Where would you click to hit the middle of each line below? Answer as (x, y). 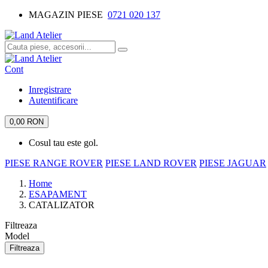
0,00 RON (27, 122)
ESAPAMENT (58, 194)
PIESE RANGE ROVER (54, 163)
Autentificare (53, 100)
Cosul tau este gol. (63, 143)
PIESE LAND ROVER (151, 163)
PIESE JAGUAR (233, 163)
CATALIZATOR (62, 205)
